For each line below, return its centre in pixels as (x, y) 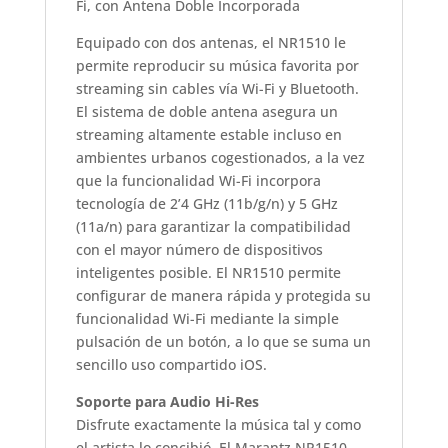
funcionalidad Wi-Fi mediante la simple (207, 318)
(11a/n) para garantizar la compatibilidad (213, 226)
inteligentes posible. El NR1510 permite (208, 272)
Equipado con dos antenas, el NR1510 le (210, 42)
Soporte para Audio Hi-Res (167, 401)
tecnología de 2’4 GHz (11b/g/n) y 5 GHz (206, 203)
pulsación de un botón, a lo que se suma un (223, 341)
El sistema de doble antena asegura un (206, 111)
